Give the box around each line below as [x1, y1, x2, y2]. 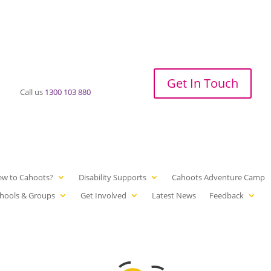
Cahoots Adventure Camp [172, 171, 266, 183]
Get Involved [80, 189, 127, 201]
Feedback [209, 189, 244, 201]
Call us [20, 86, 45, 97]
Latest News [152, 189, 197, 201]
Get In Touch [166, 74, 238, 91]
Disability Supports [79, 171, 147, 183]
